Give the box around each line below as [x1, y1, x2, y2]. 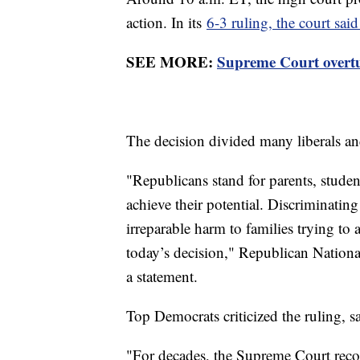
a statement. [126, 266, 202, 287]
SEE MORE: [126, 51, 217, 73]
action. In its [126, 12, 207, 33]
